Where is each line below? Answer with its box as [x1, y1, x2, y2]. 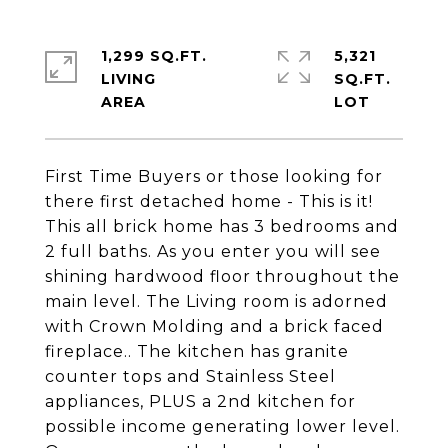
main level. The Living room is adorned [45, 292, 388, 311]
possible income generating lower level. [45, 417, 400, 436]
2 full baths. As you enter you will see [45, 242, 381, 261]
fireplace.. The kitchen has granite [45, 342, 349, 361]
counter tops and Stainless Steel [45, 367, 336, 386]
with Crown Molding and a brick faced [45, 317, 384, 336]
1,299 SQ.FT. [101, 47, 207, 65]
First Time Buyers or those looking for [45, 167, 383, 186]
